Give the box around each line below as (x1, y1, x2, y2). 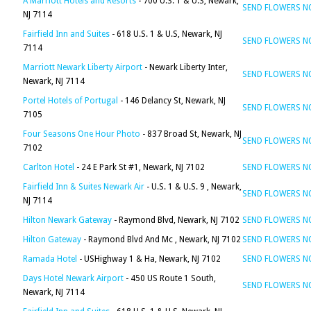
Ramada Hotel (23, 254, 77, 264)
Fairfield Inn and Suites (23, 29, 110, 39)
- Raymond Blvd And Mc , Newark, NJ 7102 (81, 235, 241, 244)
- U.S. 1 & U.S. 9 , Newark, (144, 182, 242, 192)
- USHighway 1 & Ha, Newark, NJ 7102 (77, 254, 221, 264)
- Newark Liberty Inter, (142, 62, 228, 72)
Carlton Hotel (23, 162, 74, 172)
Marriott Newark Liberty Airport (23, 62, 142, 72)
